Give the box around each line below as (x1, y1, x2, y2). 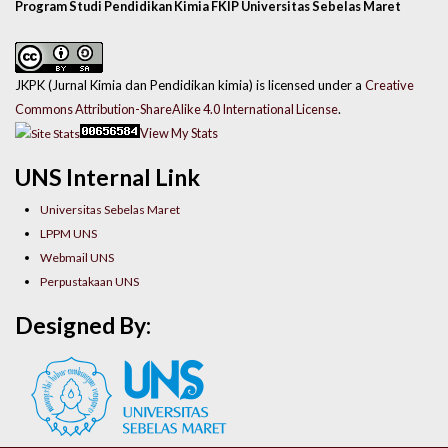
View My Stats (140, 124, 218, 141)
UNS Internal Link (15, 163, 200, 192)
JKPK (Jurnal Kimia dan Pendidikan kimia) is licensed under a (15, 76, 365, 93)
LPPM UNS (40, 226, 98, 242)
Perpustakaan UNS (40, 274, 140, 290)
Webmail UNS (40, 250, 115, 266)
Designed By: (15, 311, 151, 340)
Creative (365, 76, 414, 93)
